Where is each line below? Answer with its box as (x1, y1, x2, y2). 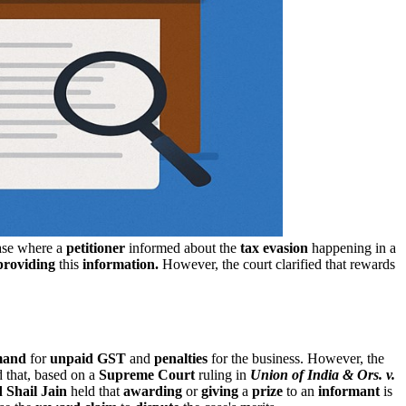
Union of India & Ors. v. (250, 366, 395, 382)
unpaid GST (50, 350, 126, 366)
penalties (154, 350, 208, 366)
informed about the (125, 239, 240, 256)
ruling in (195, 366, 250, 382)
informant (318, 382, 380, 399)
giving (201, 382, 238, 399)
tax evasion (240, 239, 308, 256)
